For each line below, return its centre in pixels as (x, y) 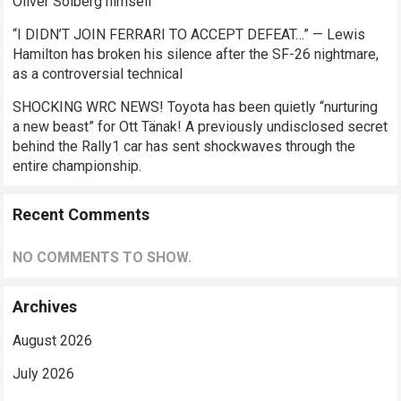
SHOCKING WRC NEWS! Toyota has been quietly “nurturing (196, 107)
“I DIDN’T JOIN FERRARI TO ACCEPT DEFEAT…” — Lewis (189, 34)
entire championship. (77, 166)
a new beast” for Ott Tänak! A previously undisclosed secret (200, 127)
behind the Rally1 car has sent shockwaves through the (184, 146)
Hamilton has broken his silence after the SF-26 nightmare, (196, 54)
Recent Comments (81, 214)
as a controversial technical (98, 74)
